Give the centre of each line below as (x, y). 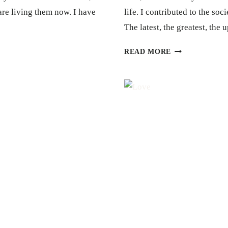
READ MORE (148, 51)
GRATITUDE (193, 49)
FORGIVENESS (198, 73)
